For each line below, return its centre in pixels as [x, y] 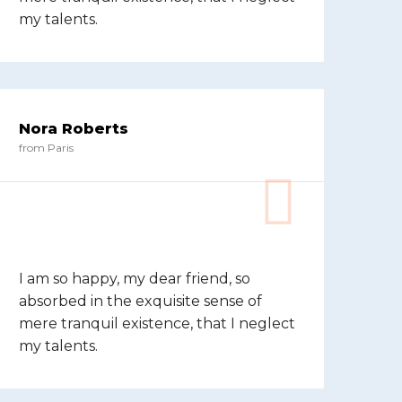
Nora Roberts [74, 129]
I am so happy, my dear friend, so [135, 279]
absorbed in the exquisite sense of [140, 301]
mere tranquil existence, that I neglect [157, 323]
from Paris [46, 148]
